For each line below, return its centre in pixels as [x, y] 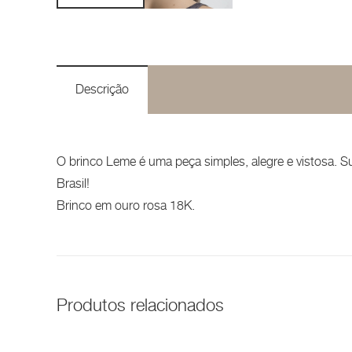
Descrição [102, 90]
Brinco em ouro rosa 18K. [126, 206]
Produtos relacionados [140, 306]
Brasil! [73, 184]
